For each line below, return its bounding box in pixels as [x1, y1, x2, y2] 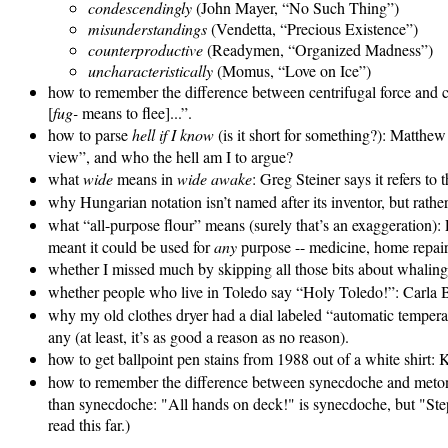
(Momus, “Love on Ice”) [213, 60, 371, 82]
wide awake [177, 168, 252, 190]
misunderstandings [88, 18, 207, 40]
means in [113, 168, 177, 190]
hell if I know [132, 124, 214, 146]
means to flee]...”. [78, 102, 192, 124]
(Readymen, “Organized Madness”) [203, 39, 433, 61]
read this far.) [48, 414, 130, 436]
